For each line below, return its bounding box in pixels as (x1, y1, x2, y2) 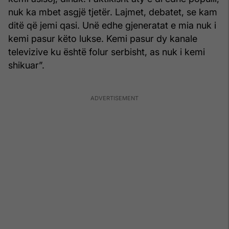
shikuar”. (8, 60, 44, 71)
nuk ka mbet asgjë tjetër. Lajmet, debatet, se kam (8, 7, 217, 18)
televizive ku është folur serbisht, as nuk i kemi (8, 47, 205, 58)
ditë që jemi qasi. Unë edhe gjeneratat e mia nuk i (8, 20, 216, 31)
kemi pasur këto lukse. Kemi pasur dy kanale (8, 33, 197, 44)
